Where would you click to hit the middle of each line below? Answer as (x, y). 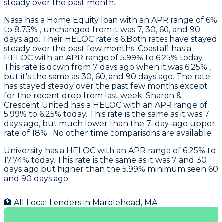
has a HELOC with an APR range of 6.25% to (129, 151)
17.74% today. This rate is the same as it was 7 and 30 (105, 160)
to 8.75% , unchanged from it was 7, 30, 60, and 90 (102, 30)
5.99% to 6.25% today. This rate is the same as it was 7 (107, 114)
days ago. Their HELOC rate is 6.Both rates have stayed (111, 39)
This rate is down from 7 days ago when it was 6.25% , (107, 67)
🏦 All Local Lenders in (48, 203)
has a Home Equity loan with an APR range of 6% (120, 20)
